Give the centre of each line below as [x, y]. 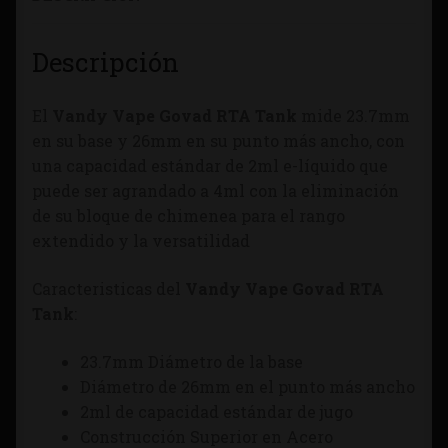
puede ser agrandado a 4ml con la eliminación [215, 191]
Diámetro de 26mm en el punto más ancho [247, 386]
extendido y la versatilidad [141, 241]
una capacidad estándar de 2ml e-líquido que [210, 166]
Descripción [105, 61]
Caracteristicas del [108, 289]
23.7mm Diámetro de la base [191, 361]
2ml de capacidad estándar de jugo [216, 411]
